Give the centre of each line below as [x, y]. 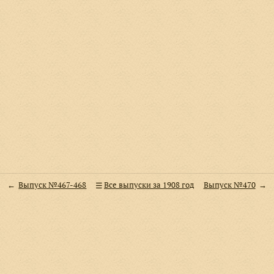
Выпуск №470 [229, 185]
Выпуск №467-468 [53, 185]
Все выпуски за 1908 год [149, 185]
